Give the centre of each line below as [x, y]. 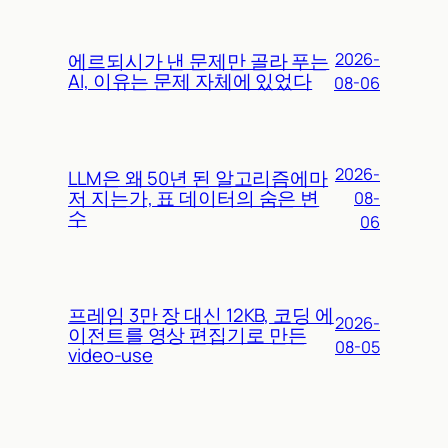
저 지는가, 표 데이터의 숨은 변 [194, 198]
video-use [111, 355]
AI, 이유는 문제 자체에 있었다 [190, 81]
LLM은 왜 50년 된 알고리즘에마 [198, 178]
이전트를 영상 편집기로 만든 [187, 335]
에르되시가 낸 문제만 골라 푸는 [199, 61]
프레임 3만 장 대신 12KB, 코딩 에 [201, 315]
